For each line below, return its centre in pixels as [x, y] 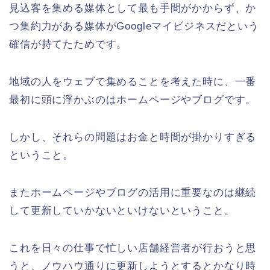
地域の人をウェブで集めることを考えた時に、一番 [133, 82]
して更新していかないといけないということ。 [122, 211]
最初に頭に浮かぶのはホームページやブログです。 [133, 100]
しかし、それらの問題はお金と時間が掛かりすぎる [133, 137]
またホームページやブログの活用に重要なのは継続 [133, 193]
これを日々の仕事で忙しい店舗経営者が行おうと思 [133, 248]
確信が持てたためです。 [68, 45]
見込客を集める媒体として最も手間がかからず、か [133, 8]
